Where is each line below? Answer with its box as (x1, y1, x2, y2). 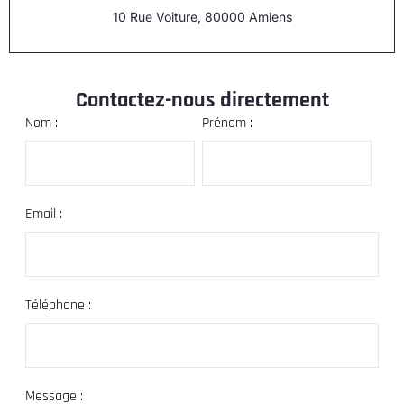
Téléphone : (25, 295, 91, 315)
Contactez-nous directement (75, 86, 329, 114)
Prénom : (201, 113, 252, 133)
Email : (25, 204, 62, 224)
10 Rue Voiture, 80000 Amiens (112, 8, 292, 24)
